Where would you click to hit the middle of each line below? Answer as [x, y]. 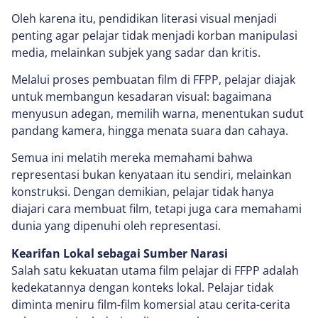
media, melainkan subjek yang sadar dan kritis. [136, 52]
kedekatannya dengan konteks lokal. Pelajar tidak [142, 287]
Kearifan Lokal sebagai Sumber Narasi [120, 253]
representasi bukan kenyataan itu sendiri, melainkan [152, 175]
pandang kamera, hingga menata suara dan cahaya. [150, 131]
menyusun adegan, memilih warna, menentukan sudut [158, 114]
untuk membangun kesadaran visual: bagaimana [142, 97]
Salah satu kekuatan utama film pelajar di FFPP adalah [155, 270]
